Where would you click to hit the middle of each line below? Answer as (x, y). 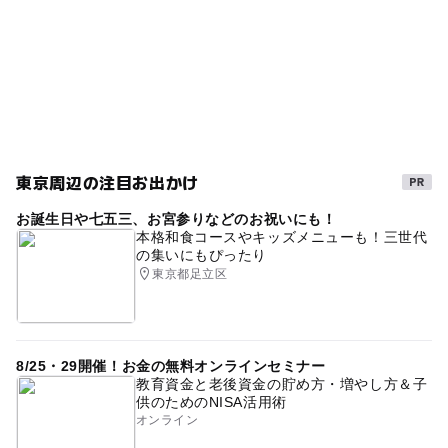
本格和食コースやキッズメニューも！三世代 (281, 236)
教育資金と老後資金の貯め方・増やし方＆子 (281, 383)
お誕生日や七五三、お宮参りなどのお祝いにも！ (176, 218)
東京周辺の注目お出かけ (107, 181)
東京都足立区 (190, 273)
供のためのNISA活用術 (211, 401)
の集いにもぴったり (201, 254)
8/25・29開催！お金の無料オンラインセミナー (170, 365)
